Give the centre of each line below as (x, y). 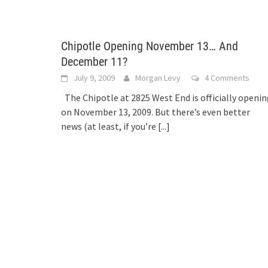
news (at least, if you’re (109, 126)
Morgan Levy (158, 78)
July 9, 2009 (94, 78)
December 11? (94, 62)
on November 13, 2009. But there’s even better (156, 112)
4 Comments (227, 78)
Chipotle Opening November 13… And (150, 46)
